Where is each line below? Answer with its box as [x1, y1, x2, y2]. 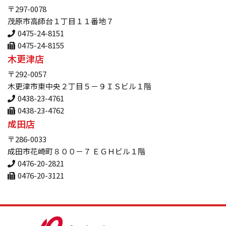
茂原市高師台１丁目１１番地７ [8, 16, 114, 27]
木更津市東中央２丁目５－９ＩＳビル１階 [8, 81, 151, 92]
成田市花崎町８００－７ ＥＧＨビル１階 [8, 146, 145, 157]
